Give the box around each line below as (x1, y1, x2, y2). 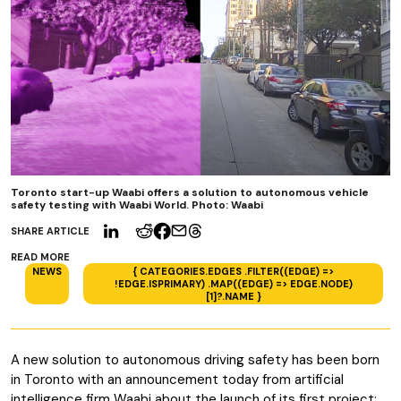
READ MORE (11, 251, 70, 263)
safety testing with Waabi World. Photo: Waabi (11, 198, 263, 212)
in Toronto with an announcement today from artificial (11, 371, 344, 388)
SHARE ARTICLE (11, 225, 90, 237)
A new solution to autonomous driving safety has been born (11, 351, 380, 369)
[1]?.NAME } (205, 290, 261, 303)
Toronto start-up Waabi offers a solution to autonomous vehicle (11, 185, 369, 200)
